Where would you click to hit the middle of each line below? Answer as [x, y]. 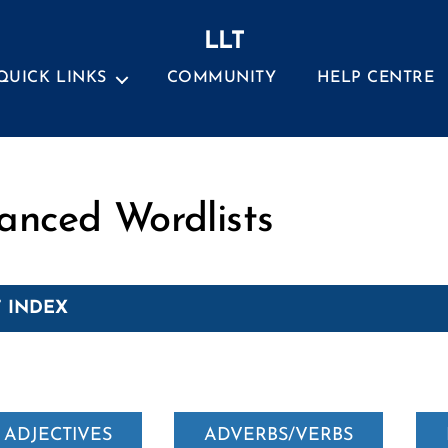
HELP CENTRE [375, 78]
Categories [266, 186]
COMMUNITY [221, 78]
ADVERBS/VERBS [279, 435]
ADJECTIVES [58, 435]
